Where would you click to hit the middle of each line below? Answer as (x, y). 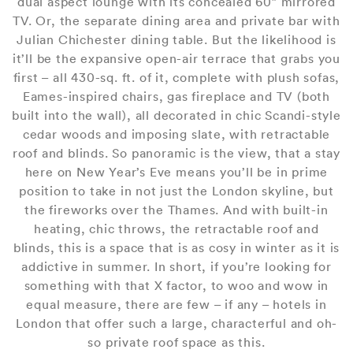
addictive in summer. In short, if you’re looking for (176, 266)
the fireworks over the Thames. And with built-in (176, 210)
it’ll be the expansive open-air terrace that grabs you (176, 58)
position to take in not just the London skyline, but (176, 191)
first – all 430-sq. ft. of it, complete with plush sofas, (176, 77)
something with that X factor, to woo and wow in (176, 285)
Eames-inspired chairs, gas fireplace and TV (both (176, 96)
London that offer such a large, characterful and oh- (176, 323)
